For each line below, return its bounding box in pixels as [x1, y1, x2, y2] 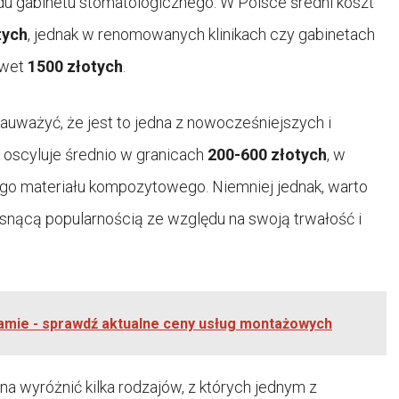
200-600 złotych [208, 144, 327, 164]
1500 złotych [28, 56, 123, 76]
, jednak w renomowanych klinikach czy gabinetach [28, 24, 375, 44]
